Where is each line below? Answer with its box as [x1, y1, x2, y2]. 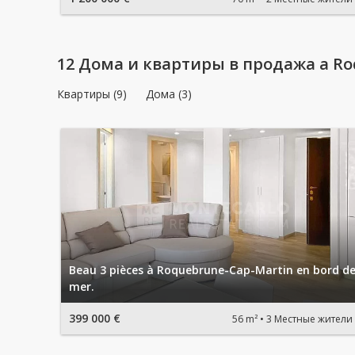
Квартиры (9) [57, 86, 127, 101]
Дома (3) [146, 86, 192, 101]
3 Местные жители [266, 311, 353, 326]
